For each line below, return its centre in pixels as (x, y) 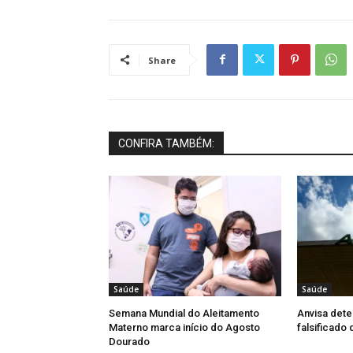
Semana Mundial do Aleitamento (184, 313)
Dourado (129, 341)
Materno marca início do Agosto (184, 327)
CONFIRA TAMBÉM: (166, 143)
